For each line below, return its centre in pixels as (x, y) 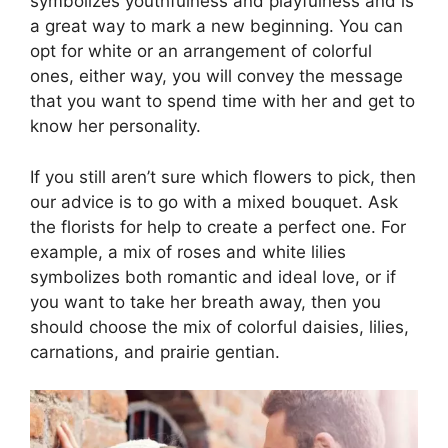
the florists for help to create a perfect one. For (218, 226)
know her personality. (115, 126)
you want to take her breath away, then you (205, 301)
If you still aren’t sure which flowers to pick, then (223, 176)
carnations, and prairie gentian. (155, 351)
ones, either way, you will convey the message (216, 76)
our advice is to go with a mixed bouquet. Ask (214, 201)
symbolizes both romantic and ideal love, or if (213, 276)
